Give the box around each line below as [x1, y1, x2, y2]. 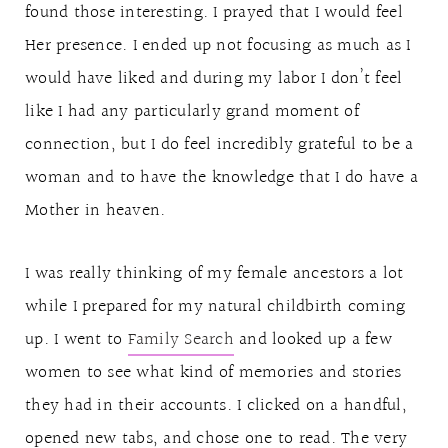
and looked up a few [233, 324, 392, 354]
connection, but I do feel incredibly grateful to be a [25, 129, 414, 159]
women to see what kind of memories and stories [25, 357, 402, 387]
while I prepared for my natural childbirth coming [25, 291, 406, 321]
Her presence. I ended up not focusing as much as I [25, 30, 411, 60]
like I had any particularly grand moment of [25, 96, 359, 126]
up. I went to [25, 324, 128, 354]
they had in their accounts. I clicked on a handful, [25, 390, 407, 420]
